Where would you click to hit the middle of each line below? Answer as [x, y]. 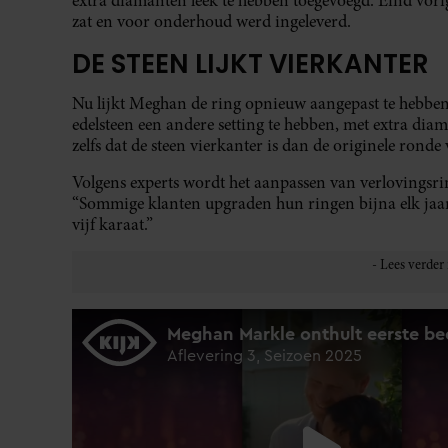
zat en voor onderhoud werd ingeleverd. [211, 22]
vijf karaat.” [112, 225]
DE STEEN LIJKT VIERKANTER [250, 64]
